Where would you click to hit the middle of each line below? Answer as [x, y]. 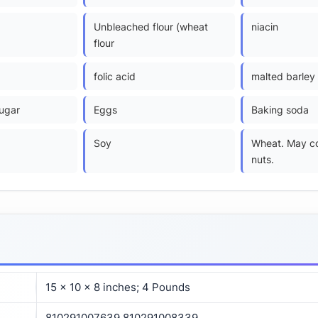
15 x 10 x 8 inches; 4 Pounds [118, 287]
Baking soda [280, 109]
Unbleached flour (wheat [151, 26]
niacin [265, 26]
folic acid [115, 76]
